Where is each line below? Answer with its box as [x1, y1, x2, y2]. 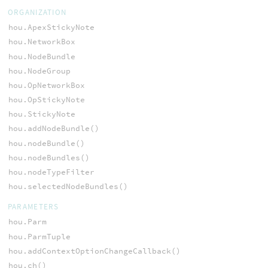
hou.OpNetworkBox [8, 80, 85, 90]
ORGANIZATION [7, 7, 67, 18]
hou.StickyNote [8, 109, 75, 120]
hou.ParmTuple [8, 231, 71, 242]
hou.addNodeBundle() [8, 123, 99, 134]
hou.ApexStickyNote [8, 22, 95, 33]
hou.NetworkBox [8, 36, 75, 47]
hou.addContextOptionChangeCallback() [8, 245, 181, 256]
